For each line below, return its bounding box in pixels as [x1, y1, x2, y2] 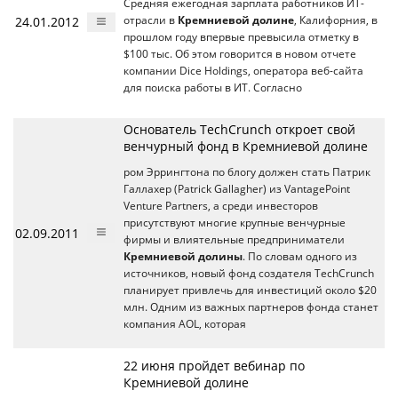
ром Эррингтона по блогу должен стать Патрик [123, 165, 370, 179]
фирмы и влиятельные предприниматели [123, 233, 345, 246]
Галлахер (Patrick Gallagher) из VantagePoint [123, 182, 350, 195]
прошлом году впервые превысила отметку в [123, 30, 359, 44]
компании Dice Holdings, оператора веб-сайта [123, 64, 363, 77]
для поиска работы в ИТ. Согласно [123, 81, 302, 94]
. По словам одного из [243, 250, 357, 263]
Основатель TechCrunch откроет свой [123, 121, 355, 138]
